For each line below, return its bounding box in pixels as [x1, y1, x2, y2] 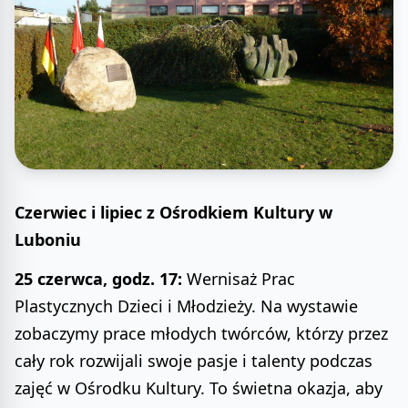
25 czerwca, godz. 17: [15, 267, 182, 290]
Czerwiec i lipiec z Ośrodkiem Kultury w [15, 201, 332, 224]
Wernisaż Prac [182, 267, 295, 290]
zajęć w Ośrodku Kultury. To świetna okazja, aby [15, 376, 382, 399]
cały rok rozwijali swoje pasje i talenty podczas [15, 349, 372, 372]
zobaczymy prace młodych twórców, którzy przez [15, 321, 388, 344]
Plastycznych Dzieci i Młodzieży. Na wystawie [15, 294, 358, 317]
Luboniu [15, 229, 81, 251]
